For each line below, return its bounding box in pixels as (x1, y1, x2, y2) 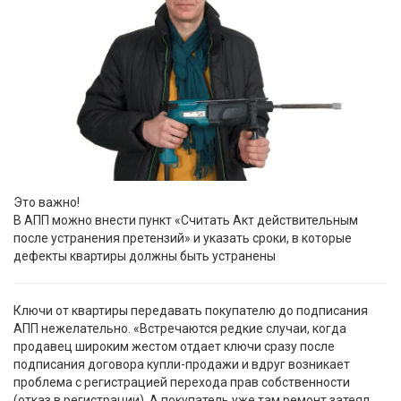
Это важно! (13, 194, 80, 209)
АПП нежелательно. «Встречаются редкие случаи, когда (13, 320, 346, 336)
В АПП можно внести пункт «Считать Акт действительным (13, 212, 358, 227)
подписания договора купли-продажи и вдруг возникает (13, 356, 350, 371)
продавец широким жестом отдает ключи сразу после (13, 338, 335, 354)
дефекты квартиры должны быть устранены (13, 248, 276, 263)
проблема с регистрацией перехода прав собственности (13, 374, 350, 389)
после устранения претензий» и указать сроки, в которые (13, 230, 352, 245)
